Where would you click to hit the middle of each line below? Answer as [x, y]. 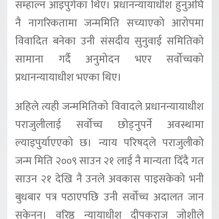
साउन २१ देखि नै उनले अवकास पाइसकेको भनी [109, 179]
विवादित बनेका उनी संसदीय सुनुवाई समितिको [109, 42]
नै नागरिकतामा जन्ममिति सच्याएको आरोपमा [109, 23]
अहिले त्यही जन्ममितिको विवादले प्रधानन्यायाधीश [109, 107]
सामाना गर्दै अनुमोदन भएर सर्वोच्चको [109, 60]
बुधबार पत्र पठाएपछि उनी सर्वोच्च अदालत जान [109, 197]
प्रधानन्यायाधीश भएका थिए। [68, 78]
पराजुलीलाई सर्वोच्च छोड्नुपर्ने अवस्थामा [109, 125]
